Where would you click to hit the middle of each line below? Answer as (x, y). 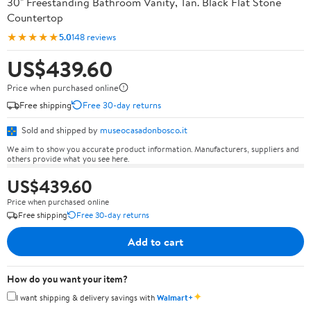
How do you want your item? (67, 279)
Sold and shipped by (60, 130)
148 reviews (94, 36)
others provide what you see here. (68, 158)
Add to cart (155, 241)
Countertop (35, 17)
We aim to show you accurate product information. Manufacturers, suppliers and (153, 149)
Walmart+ (175, 297)
